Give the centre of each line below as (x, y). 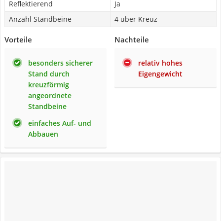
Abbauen (43, 134)
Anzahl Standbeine (40, 19)
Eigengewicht (160, 74)
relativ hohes (160, 63)
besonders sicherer (60, 63)
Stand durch (49, 74)
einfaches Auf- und (60, 123)
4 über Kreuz (136, 19)
